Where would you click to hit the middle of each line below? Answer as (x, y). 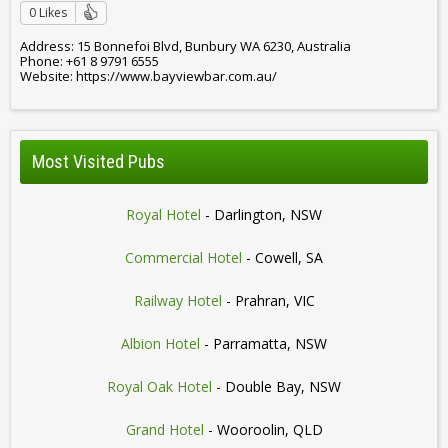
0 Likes (48, 12)
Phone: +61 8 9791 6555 (89, 60)
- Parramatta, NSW (263, 344)
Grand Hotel (164, 430)
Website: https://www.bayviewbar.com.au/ (148, 75)
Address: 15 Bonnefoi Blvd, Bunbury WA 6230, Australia (185, 45)
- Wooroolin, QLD (263, 430)
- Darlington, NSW (261, 215)
